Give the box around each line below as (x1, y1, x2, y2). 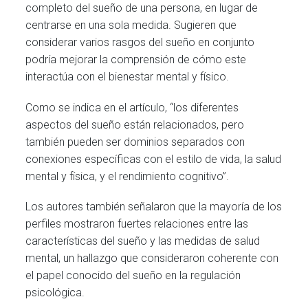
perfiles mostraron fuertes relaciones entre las (25, 217, 249, 230)
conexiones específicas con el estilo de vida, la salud (25, 152, 282, 166)
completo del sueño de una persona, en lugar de (25, 1, 258, 15)
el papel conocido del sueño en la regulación (25, 268, 241, 282)
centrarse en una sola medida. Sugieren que (25, 19, 237, 32)
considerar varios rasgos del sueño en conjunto (25, 36, 255, 49)
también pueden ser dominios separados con (25, 135, 245, 148)
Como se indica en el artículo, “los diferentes (25, 100, 239, 114)
